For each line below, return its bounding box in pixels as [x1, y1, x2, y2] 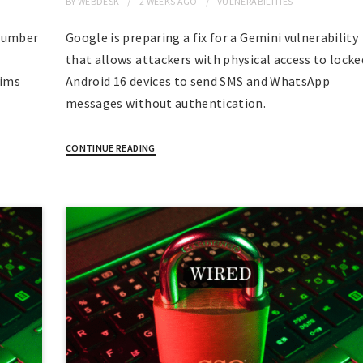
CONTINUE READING [65, 142, 156, 155]
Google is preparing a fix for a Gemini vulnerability [65, 29, 359, 46]
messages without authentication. [65, 95, 267, 112]
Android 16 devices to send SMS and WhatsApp [65, 73, 331, 90]
